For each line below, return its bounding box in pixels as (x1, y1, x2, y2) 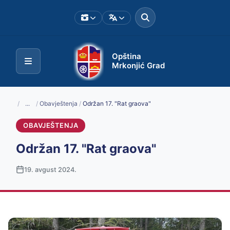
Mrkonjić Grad (111, 61, 165, 71)
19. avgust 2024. (24, 165, 76, 174)
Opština (111, 51, 141, 62)
